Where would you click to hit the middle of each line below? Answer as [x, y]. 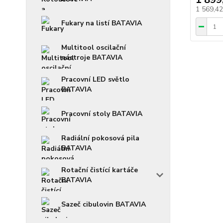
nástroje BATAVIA [92, 57]
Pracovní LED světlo [95, 79]
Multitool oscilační [94, 47]
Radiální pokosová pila [100, 138]
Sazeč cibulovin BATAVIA [104, 204]
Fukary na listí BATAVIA [102, 23]
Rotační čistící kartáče [100, 170]
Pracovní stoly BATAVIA [102, 113]
